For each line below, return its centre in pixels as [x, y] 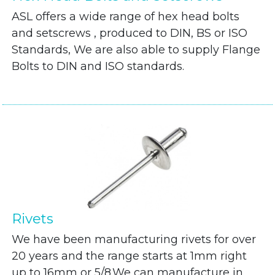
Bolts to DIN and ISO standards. [98, 66]
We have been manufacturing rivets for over [134, 239]
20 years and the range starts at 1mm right [130, 256]
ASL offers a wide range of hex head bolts [126, 17]
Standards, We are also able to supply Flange [136, 50]
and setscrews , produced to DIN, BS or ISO [130, 33]
